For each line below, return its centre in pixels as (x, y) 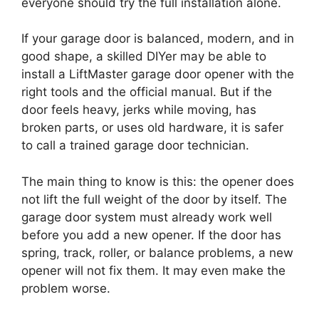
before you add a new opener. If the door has (151, 235)
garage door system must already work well (147, 217)
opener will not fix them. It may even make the (153, 270)
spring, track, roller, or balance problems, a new (157, 252)
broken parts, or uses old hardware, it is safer (152, 128)
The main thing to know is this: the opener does (158, 181)
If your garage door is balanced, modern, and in (158, 39)
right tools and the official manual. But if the (147, 92)
